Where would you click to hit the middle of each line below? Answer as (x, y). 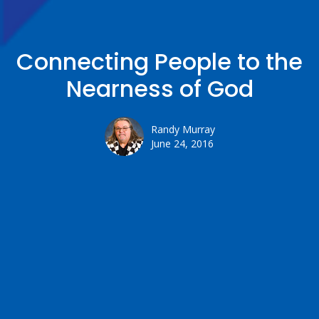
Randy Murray (183, 130)
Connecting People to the (159, 62)
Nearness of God (159, 89)
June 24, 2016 (182, 144)
